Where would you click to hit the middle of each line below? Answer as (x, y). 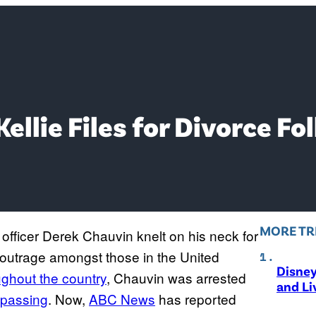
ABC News (122, 299)
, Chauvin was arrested (176, 278)
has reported (196, 299)
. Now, (68, 299)
